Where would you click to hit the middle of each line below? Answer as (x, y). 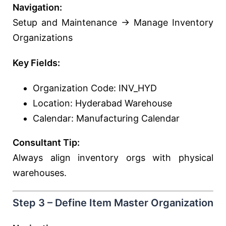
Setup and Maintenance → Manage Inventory (113, 22)
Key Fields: (36, 63)
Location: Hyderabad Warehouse (102, 103)
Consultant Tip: (46, 143)
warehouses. (40, 173)
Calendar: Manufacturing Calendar (106, 118)
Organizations (43, 38)
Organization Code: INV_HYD (95, 88)
